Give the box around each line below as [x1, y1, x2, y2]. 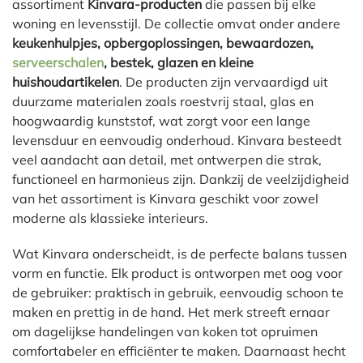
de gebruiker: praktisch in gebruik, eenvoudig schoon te [12, 284, 344, 301]
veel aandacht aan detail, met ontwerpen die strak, [12, 151, 322, 168]
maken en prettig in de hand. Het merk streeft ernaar [12, 303, 330, 320]
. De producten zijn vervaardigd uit [119, 73, 328, 90]
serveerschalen [12, 53, 104, 70]
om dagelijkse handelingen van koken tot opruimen [12, 322, 318, 340]
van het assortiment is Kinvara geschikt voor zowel [12, 190, 318, 207]
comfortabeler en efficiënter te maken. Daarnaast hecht [12, 342, 346, 359]
